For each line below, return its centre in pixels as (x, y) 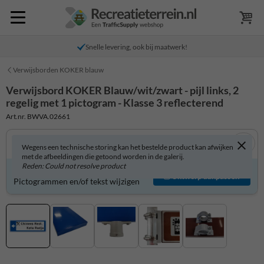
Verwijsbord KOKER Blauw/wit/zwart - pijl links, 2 (122, 90)
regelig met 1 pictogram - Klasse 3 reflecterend (115, 103)
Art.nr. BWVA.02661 (38, 116)
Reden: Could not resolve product (74, 166)
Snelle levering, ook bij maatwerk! (136, 47)
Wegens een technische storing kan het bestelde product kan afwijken (128, 147)
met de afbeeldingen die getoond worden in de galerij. (103, 156)
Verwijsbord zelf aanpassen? (65, 171)
